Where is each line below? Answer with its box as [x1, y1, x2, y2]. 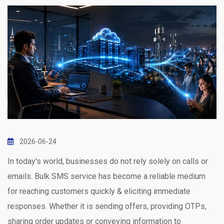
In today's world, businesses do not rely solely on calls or [7, 156, 208, 166]
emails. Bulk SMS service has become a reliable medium [7, 171, 205, 181]
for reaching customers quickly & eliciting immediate [7, 186, 190, 196]
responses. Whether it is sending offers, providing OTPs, [7, 201, 206, 211]
